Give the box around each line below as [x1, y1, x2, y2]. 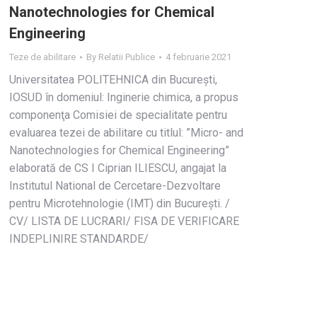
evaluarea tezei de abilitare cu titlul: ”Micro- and [9, 126, 243, 139]
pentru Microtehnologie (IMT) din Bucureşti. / [9, 197, 230, 210]
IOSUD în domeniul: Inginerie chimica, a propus [9, 91, 238, 104]
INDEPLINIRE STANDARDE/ [9, 232, 149, 246]
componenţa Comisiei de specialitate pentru [9, 108, 227, 122]
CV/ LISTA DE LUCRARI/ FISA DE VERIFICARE [9, 214, 239, 228]
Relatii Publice [98, 52, 155, 62]
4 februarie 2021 [166, 52, 231, 62]
